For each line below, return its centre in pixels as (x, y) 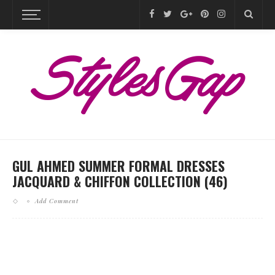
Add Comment (57, 201)
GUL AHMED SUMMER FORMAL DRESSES (118, 166)
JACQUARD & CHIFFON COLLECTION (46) (120, 181)
